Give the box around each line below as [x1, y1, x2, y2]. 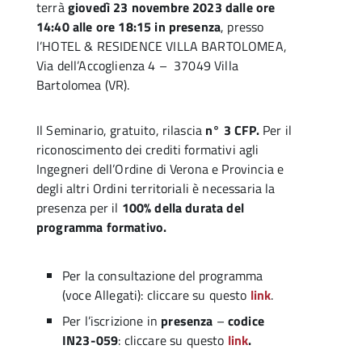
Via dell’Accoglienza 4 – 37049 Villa [36, 56, 238, 76]
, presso [221, 17, 264, 37]
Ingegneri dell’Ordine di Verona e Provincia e [36, 159, 284, 179]
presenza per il [36, 198, 122, 218]
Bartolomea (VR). [36, 75, 130, 95]
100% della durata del [121, 198, 244, 218]
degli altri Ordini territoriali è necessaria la [36, 179, 276, 199]
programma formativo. [36, 217, 167, 238]
